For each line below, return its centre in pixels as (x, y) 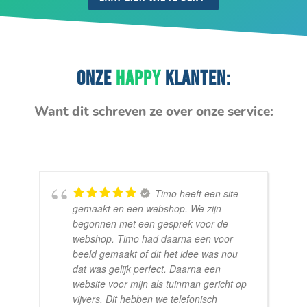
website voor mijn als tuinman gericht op (160, 284)
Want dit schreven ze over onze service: (153, 112)
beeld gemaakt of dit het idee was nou (156, 254)
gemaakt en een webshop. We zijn (147, 209)
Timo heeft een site (197, 194)
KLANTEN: (196, 79)
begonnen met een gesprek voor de (151, 224)
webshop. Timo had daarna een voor (153, 239)
